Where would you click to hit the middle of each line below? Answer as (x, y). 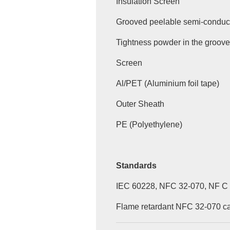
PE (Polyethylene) (149, 125)
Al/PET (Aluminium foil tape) (167, 84)
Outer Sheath (140, 104)
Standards (136, 166)
